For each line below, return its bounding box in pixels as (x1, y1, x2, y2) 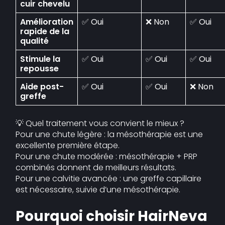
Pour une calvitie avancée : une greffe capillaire (16, 173, 202, 184)
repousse (20, 63, 59, 74)
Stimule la (20, 53, 61, 65)
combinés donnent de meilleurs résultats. (16, 162, 177, 173)
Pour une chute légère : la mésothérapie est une (16, 129, 203, 140)
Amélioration (20, 16, 74, 28)
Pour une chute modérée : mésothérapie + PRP (16, 151, 198, 162)
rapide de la (20, 26, 70, 37)
